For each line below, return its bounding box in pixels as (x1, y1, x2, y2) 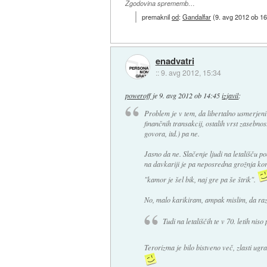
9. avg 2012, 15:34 (160, 67, 221, 77)
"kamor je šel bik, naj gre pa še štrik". (144, 174, 257, 184)
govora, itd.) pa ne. (144, 128, 200, 138)
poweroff (125, 90, 151, 100)
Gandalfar (182, 12, 212, 22)
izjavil (222, 90, 239, 100)
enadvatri (155, 54, 194, 67)
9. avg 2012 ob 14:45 (159, 90, 221, 100)
